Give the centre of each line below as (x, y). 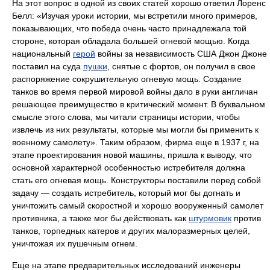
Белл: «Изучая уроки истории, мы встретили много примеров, (135, 16)
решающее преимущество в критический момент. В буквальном (139, 104)
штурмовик (210, 218)
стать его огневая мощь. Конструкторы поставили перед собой (137, 180)
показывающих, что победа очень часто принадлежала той (129, 28)
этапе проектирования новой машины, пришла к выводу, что (132, 155)
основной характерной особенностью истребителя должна (129, 168)
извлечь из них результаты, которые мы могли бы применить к (135, 130)
